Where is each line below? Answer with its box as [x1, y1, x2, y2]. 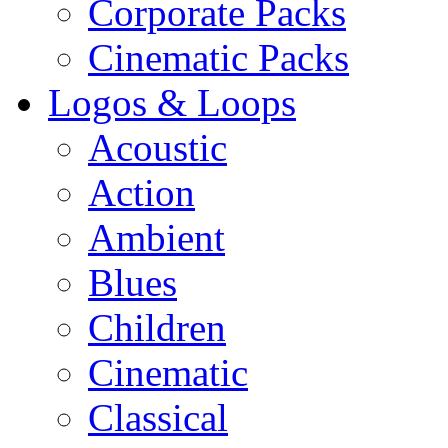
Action [88, 171, 195, 215]
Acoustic [88, 126, 227, 170]
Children [88, 306, 226, 350]
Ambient [88, 216, 225, 260]
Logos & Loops [48, 81, 296, 125]
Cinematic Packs [88, 36, 349, 80]
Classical [88, 396, 228, 440]
